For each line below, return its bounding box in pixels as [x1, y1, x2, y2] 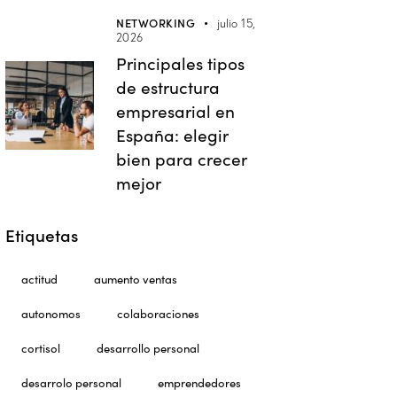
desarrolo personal [21, 375, 122, 391]
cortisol [21, 340, 61, 356]
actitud [21, 271, 58, 287]
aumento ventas [94, 271, 178, 287]
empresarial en [116, 99, 236, 123]
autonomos [21, 306, 82, 322]
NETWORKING [116, 14, 196, 32]
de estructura [116, 75, 221, 99]
